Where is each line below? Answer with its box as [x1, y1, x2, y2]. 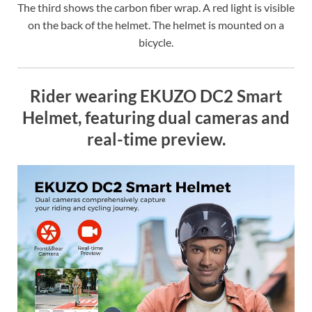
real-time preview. [86, 129, 226, 150]
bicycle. [139, 36, 173, 49]
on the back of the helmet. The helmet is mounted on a [28, 18, 284, 32]
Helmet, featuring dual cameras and [22, 107, 290, 128]
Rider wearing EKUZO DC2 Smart [30, 86, 282, 107]
